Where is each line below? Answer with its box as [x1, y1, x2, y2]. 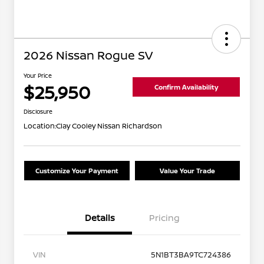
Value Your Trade [159, 166, 215, 176]
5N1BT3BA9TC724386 [151, 249, 231, 260]
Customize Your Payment [35, 166, 118, 176]
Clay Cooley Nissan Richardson [56, 121, 162, 131]
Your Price [24, 71, 52, 80]
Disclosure [24, 107, 52, 116]
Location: [24, 121, 56, 131]
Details [84, 212, 115, 225]
